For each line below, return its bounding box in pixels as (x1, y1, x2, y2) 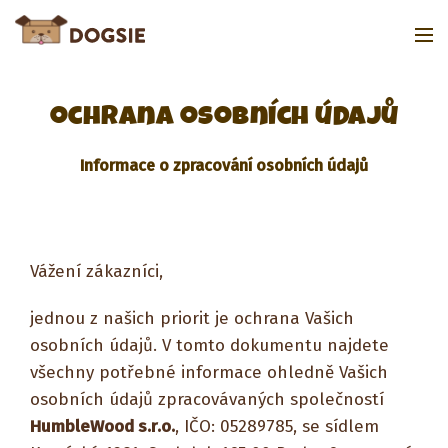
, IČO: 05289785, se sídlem (175, 416, 379, 437)
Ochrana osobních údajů (49, 97, 399, 135)
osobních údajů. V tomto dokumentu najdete (30, 335, 389, 356)
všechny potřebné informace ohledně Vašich (30, 362, 388, 383)
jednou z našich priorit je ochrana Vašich (30, 308, 354, 329)
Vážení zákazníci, (30, 261, 163, 282)
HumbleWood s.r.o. (30, 416, 175, 437)
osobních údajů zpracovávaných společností (30, 389, 384, 410)
